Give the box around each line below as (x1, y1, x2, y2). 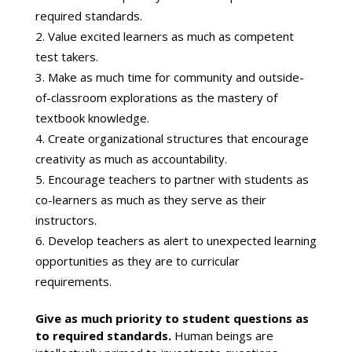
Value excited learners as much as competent (47, 28, 294, 45)
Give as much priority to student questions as (35, 310, 309, 327)
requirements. (35, 273, 112, 290)
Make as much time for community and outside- (47, 69, 304, 86)
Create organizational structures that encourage (47, 130, 309, 147)
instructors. (35, 212, 97, 229)
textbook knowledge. (35, 110, 149, 126)
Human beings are (174, 328, 273, 344)
